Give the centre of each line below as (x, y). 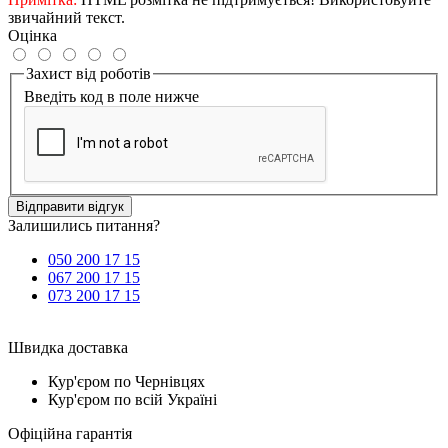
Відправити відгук (70, 207)
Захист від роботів (88, 73)
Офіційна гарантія (70, 434)
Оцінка (32, 35)
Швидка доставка (68, 348)
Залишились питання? (84, 226)
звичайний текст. (66, 17)
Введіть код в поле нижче (111, 97)
